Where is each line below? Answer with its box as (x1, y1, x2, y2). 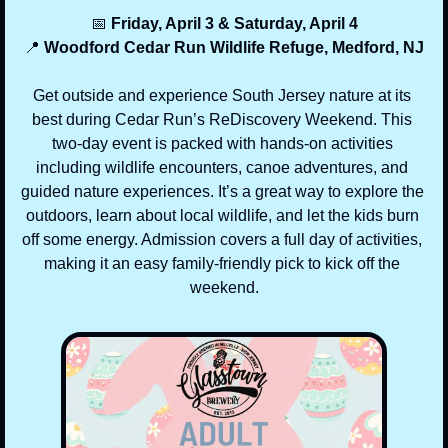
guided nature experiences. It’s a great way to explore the (20, 182, 424, 200)
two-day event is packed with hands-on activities (51, 134, 393, 152)
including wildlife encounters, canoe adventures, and (36, 158, 408, 176)
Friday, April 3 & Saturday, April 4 (106, 14, 358, 32)
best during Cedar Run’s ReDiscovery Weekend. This (32, 110, 412, 128)
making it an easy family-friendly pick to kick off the (44, 254, 400, 272)
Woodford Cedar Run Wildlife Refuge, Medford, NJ (40, 38, 424, 56)
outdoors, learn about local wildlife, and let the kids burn (25, 206, 419, 224)
